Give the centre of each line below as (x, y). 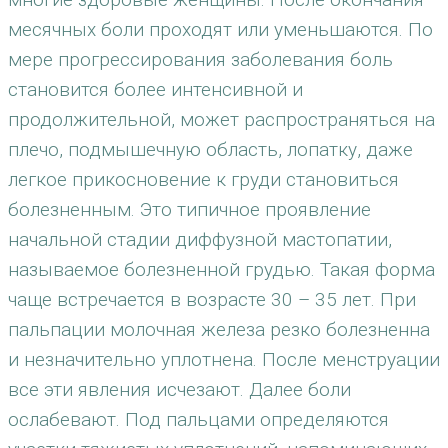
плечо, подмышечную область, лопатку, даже (210, 149)
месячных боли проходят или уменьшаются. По (220, 29)
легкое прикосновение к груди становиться (203, 179)
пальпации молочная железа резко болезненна (219, 329)
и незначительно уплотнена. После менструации (224, 359)
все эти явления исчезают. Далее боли (179, 389)
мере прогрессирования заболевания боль (200, 59)
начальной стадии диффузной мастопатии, (200, 239)
